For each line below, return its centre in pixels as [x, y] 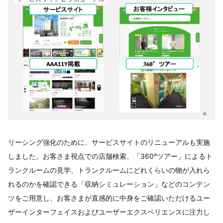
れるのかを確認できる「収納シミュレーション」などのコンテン [109, 184]
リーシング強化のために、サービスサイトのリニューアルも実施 [109, 142]
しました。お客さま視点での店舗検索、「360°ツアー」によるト [110, 156]
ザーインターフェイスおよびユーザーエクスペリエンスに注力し [109, 212]
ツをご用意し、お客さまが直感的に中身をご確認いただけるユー [109, 198]
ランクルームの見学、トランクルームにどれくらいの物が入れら [109, 170]
